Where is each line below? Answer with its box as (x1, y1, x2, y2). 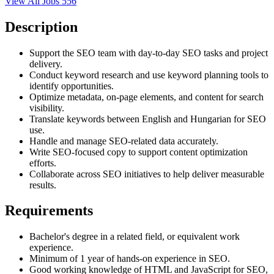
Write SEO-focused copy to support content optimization (29, 146, 248, 157)
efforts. (29, 157, 56, 168)
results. (29, 179, 56, 190)
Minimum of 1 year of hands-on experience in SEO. (29, 253, 230, 264)
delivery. (29, 58, 62, 69)
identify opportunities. (29, 80, 114, 91)
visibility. (29, 102, 64, 113)
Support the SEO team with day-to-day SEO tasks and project (29, 47, 268, 58)
